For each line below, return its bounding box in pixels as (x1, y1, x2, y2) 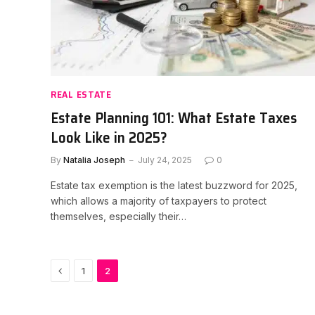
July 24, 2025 (138, 155, 192, 165)
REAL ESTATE (51, 86, 112, 102)
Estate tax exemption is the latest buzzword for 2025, (51, 179, 297, 191)
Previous (61, 264, 104, 276)
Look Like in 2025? (51, 126, 167, 149)
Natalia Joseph (63, 155, 125, 165)
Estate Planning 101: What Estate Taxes (51, 106, 297, 129)
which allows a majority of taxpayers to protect (51, 195, 266, 207)
